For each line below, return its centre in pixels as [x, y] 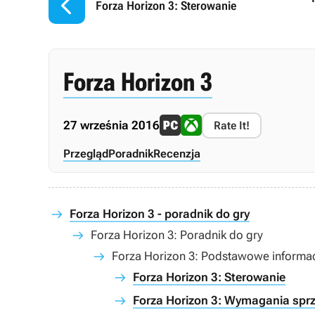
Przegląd [86, 153]
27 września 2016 [111, 125]
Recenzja [177, 153]
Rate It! [232, 125]
